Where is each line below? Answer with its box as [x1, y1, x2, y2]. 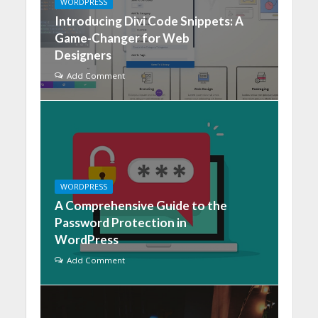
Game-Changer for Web [54, 31, 190, 45]
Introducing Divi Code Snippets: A [54, 13, 243, 28]
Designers [54, 48, 111, 62]
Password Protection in [54, 215, 187, 230]
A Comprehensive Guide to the [54, 198, 227, 213]
